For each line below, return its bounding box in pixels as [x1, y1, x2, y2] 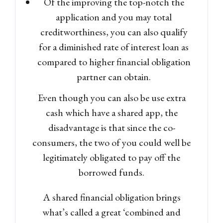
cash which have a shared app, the [45, 106, 178, 119]
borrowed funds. [79, 165, 144, 179]
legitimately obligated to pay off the [43, 150, 180, 164]
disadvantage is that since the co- [48, 120, 175, 134]
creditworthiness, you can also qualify [40, 25, 188, 38]
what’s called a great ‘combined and [42, 205, 181, 219]
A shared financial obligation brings [42, 190, 181, 204]
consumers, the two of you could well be [32, 135, 191, 149]
